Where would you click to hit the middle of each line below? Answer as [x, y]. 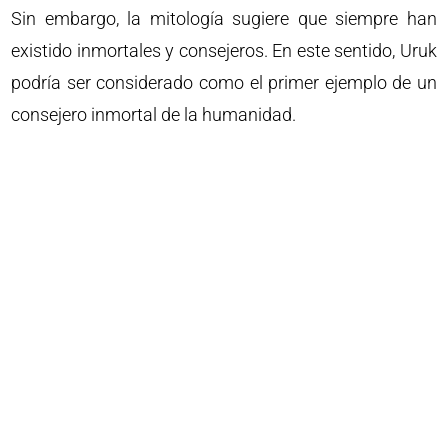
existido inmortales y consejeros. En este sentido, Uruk [224, 50]
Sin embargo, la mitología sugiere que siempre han [224, 18]
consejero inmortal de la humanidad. [154, 114]
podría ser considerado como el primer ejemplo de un [224, 82]
